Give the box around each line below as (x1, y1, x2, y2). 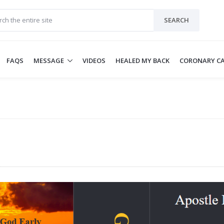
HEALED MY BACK (115, 55, 169, 65)
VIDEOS (82, 55, 105, 65)
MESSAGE (33, 55, 64, 65)
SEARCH (164, 15, 189, 24)
